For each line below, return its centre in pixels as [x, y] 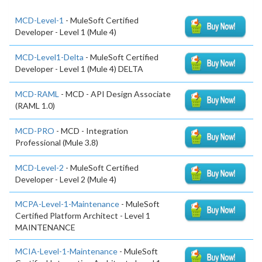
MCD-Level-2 [39, 167]
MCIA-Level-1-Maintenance [66, 251]
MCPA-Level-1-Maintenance [67, 204]
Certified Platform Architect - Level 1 [83, 216]
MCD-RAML [37, 94]
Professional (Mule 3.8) [57, 142]
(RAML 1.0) [35, 105]
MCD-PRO [35, 130]
